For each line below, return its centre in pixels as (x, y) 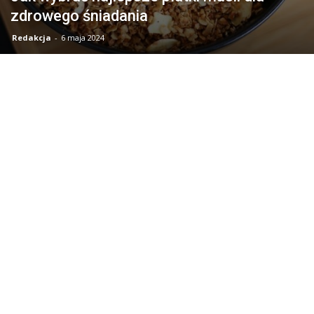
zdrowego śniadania (79, 15)
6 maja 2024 (83, 37)
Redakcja (32, 37)
